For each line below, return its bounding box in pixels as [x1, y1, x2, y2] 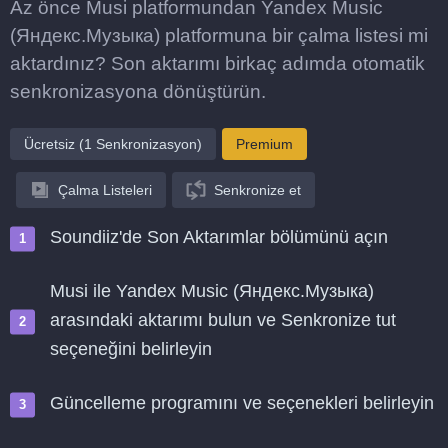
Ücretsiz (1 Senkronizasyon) [24, 136, 202, 152]
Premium [236, 136, 293, 152]
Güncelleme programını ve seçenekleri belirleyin [50, 393, 434, 413]
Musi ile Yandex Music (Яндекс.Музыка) [50, 281, 374, 301]
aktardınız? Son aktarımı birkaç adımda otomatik [10, 53, 425, 74]
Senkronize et [214, 182, 301, 198]
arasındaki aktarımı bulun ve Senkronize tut [50, 310, 396, 330]
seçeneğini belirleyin [50, 339, 212, 359]
